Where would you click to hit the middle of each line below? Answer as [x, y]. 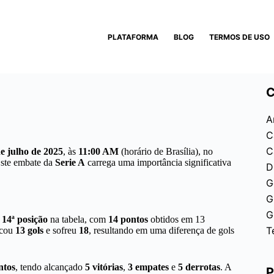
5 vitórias [104, 267]
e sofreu [61, 230]
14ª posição [25, 219]
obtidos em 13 [176, 219]
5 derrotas [199, 267]
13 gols [29, 230]
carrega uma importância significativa [158, 162]
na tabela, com [78, 219]
